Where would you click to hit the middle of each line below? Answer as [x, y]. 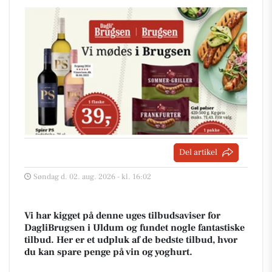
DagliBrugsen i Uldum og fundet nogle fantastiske [134, 227]
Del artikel [198, 152]
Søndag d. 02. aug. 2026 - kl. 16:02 [92, 176]
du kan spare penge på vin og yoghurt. [108, 252]
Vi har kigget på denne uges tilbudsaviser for [122, 215]
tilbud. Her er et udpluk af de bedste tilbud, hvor [131, 240]
